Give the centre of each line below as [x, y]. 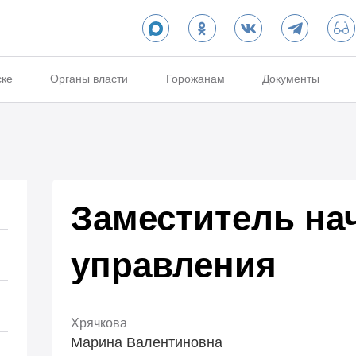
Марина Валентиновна [147, 343]
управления [174, 265]
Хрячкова [99, 323]
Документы [291, 79]
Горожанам [195, 79]
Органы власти [89, 79]
